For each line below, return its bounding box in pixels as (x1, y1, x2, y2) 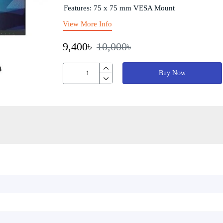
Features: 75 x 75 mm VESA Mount (64, 4, 175, 12)
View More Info (63, 20, 112, 28)
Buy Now (159, 69, 186, 77)
